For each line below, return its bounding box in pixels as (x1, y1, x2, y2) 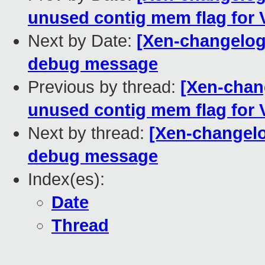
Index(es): (28, 170, 105, 189)
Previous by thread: (28, 77, 180, 97)
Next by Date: (28, 31, 137, 51)
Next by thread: (28, 124, 149, 143)
